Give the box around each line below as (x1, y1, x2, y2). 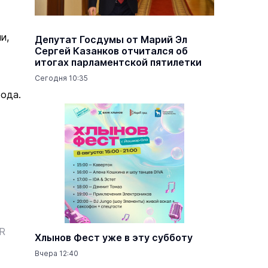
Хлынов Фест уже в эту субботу (35, 232, 193, 243)
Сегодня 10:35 (35, 74, 88, 83)
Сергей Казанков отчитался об (35, 45, 188, 57)
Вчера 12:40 (35, 249, 78, 258)
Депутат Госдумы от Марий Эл (35, 33, 187, 45)
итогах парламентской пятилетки (35, 56, 202, 68)
